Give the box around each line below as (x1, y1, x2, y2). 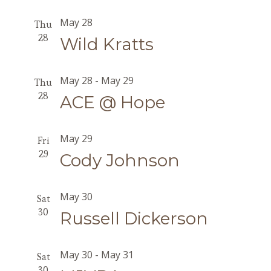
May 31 (100, 248, 134, 261)
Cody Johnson (59, 150, 180, 171)
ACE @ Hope (59, 92, 165, 113)
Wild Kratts (59, 34, 154, 54)
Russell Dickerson (59, 208, 208, 229)
